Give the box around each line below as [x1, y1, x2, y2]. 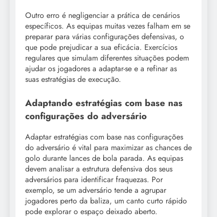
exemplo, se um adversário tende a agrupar [25, 184, 166, 196]
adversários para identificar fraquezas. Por [25, 173, 163, 185]
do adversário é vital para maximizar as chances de [25, 141, 192, 153]
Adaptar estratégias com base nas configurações [25, 131, 183, 142]
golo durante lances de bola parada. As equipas [25, 152, 183, 164]
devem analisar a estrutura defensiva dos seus [25, 163, 172, 174]
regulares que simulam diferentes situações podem [25, 52, 189, 64]
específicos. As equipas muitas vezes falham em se [25, 20, 190, 32]
